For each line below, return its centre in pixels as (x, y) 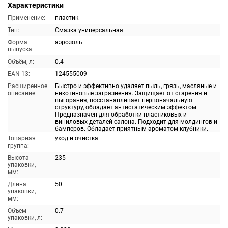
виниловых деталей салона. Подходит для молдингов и (136, 122)
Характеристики (36, 5)
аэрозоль (69, 42)
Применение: (26, 18)
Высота (18, 158)
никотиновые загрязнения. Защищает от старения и (131, 93)
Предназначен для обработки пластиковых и (121, 115)
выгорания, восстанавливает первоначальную (124, 100)
